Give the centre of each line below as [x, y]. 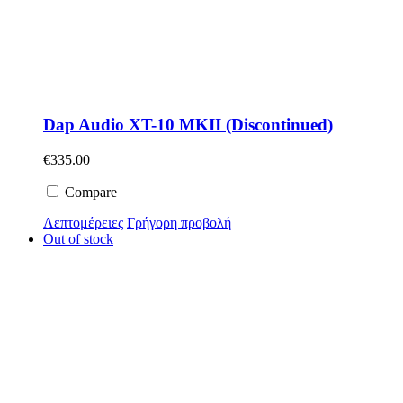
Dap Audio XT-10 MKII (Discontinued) [188, 125]
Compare [89, 192]
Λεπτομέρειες [83, 222]
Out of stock [78, 238]
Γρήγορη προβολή [179, 222]
